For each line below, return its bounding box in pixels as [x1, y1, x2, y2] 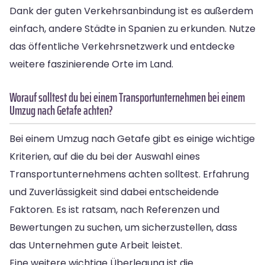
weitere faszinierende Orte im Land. [9, 57, 173, 71]
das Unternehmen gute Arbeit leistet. [9, 238, 182, 252]
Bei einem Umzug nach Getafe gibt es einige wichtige [9, 131, 255, 146]
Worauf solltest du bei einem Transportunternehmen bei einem [9, 87, 245, 107]
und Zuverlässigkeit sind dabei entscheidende [9, 185, 219, 199]
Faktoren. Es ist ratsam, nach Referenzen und [9, 202, 219, 216]
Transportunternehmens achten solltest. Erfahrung [9, 167, 249, 181]
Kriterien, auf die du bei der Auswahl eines [9, 149, 200, 163]
